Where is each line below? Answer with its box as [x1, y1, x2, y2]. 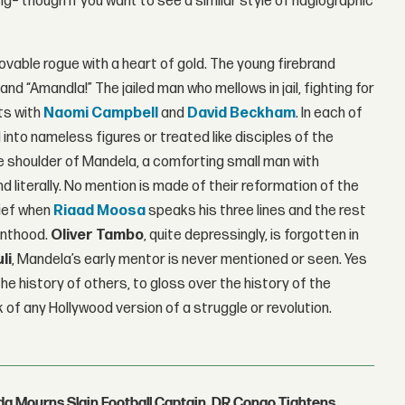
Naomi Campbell [43, 104, 159, 122]
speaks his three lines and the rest [146, 202, 367, 220]
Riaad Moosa [53, 202, 146, 220]
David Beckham [187, 104, 297, 122]
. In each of [296, 104, 363, 122]
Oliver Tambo [51, 226, 145, 244]
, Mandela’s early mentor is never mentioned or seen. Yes [12, 250, 368, 268]
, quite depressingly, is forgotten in [144, 226, 360, 244]
